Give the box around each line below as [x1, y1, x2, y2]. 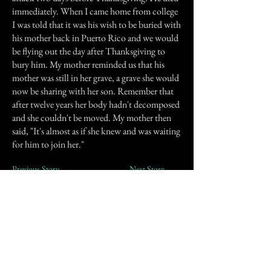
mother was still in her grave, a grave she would [12, 71, 179, 84]
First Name [12, 220, 58, 232]
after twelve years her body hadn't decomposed [12, 98, 180, 111]
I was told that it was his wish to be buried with [12, 18, 181, 31]
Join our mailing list [45, 198, 148, 215]
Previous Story [12, 163, 59, 174]
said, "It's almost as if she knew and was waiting [12, 125, 180, 137]
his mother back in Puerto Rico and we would [12, 31, 178, 44]
